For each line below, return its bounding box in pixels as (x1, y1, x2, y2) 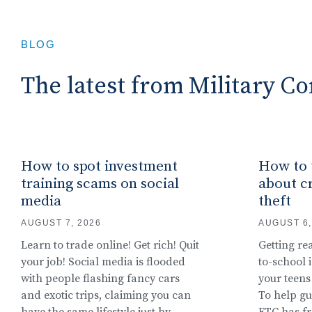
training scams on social (21, 174, 179, 193)
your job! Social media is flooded (21, 254, 185, 269)
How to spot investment (21, 157, 178, 175)
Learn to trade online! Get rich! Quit (21, 237, 199, 252)
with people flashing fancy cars (21, 271, 180, 286)
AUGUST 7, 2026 (21, 217, 102, 228)
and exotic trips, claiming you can (21, 288, 191, 302)
